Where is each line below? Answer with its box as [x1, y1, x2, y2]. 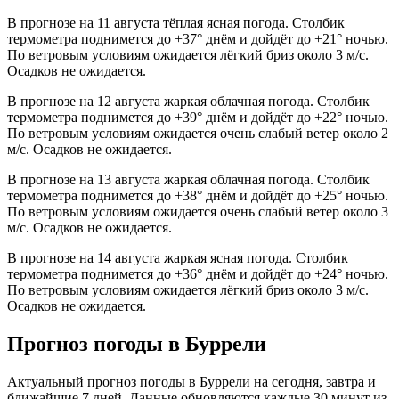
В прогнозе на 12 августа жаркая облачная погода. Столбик [7, 94, 370, 110]
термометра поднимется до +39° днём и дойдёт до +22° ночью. [7, 110, 388, 126]
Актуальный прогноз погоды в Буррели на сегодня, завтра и [7, 374, 376, 390]
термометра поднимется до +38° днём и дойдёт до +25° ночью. [7, 188, 388, 204]
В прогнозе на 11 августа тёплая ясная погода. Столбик [7, 15, 345, 31]
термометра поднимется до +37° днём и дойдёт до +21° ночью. [7, 31, 388, 47]
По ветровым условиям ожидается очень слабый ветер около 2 [7, 126, 388, 142]
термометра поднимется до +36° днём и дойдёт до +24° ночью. [7, 266, 388, 282]
